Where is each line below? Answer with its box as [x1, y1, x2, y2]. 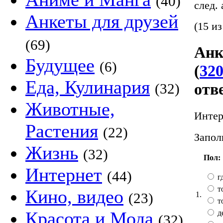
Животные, [25, 99, 115, 119]
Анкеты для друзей [25, 11, 178, 32]
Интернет [25, 164, 102, 185]
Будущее [25, 55, 95, 76]
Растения [25, 120, 98, 141]
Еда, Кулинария [25, 77, 150, 98]
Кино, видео [25, 186, 123, 207]
